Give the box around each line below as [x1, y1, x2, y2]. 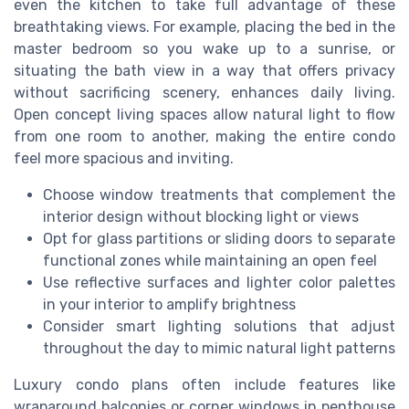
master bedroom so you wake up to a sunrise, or [14, 40, 395, 58]
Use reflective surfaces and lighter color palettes [43, 274, 395, 292]
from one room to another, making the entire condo [14, 128, 395, 146]
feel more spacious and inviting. [14, 150, 234, 168]
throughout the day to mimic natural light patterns [43, 340, 395, 358]
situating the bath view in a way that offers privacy [14, 62, 395, 80]
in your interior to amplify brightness [43, 296, 296, 314]
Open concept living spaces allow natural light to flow [14, 106, 395, 124]
